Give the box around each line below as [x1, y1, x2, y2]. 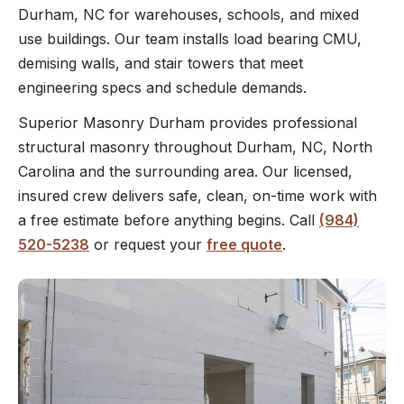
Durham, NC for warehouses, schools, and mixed [18, 5, 359, 23]
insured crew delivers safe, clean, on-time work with [18, 187, 377, 205]
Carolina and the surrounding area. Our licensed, [18, 162, 353, 180]
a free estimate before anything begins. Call [18, 211, 319, 229]
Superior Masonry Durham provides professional [18, 114, 357, 132]
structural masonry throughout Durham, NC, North [18, 138, 372, 156]
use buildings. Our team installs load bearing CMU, [18, 30, 362, 48]
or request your [89, 235, 207, 253]
